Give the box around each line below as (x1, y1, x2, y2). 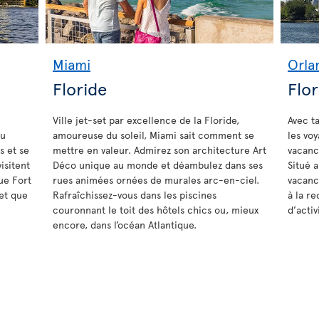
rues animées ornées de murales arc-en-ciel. (53, 172, 259, 187)
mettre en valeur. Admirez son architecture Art (53, 142, 266, 157)
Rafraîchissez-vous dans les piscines (53, 187, 216, 202)
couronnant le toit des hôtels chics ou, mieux (53, 202, 258, 216)
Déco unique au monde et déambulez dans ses (53, 157, 263, 172)
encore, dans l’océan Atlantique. (53, 217, 197, 231)
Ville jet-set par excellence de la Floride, (53, 113, 239, 127)
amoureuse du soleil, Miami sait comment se (53, 127, 254, 142)
